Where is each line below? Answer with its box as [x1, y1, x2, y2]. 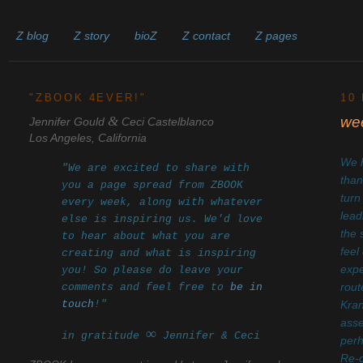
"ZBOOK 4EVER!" [29, 91, 147, 104]
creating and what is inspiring [62, 246, 257, 259]
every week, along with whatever [62, 195, 263, 208]
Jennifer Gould [29, 115, 105, 128]
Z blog [16, 29, 49, 42]
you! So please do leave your [62, 263, 244, 276]
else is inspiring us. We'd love [62, 212, 263, 225]
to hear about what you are [62, 229, 231, 242]
